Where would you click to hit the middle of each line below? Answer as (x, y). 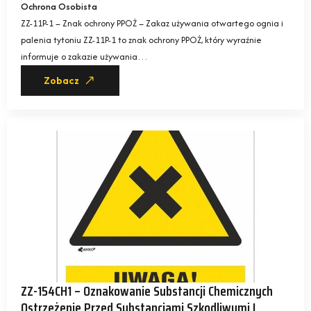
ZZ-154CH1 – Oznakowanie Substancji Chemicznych (147, 291)
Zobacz (61, 81)
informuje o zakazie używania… (84, 57)
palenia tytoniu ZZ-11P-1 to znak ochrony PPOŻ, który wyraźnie (141, 40)
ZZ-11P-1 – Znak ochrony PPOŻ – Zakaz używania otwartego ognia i (152, 24)
